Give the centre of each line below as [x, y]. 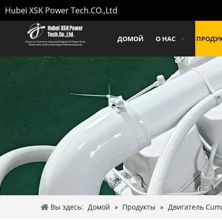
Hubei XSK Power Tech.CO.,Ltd [61, 10]
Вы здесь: [67, 207]
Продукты [139, 207]
